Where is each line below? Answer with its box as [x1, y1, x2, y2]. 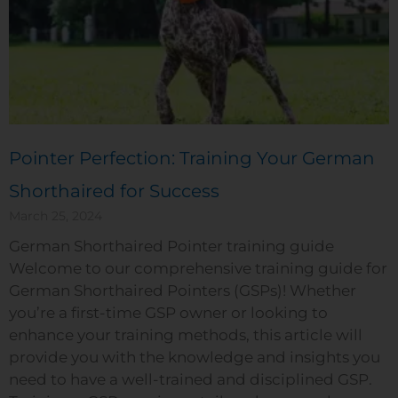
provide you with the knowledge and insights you [9, 348, 380, 366]
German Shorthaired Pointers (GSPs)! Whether [9, 282, 356, 299]
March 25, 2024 [9, 208, 102, 224]
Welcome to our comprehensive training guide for [9, 259, 387, 277]
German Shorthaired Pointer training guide [9, 237, 334, 255]
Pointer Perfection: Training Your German [9, 147, 375, 169]
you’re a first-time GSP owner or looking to [9, 304, 328, 322]
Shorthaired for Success [9, 180, 219, 202]
